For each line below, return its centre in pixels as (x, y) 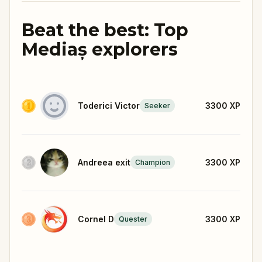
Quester (133, 219)
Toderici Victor (109, 105)
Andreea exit (104, 162)
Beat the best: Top (105, 30)
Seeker (157, 106)
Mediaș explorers (100, 49)
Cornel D (96, 219)
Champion (153, 163)
